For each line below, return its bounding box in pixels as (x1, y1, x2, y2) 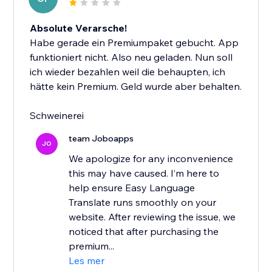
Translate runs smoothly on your (69, 196, 217, 209)
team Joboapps (69, 133, 134, 144)
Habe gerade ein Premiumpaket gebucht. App (30, 36, 239, 49)
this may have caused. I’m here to (69, 167, 220, 180)
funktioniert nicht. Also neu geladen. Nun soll (30, 51, 233, 64)
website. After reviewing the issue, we (69, 211, 236, 223)
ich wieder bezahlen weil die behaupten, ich (30, 66, 226, 78)
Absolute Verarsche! (30, 22, 127, 35)
